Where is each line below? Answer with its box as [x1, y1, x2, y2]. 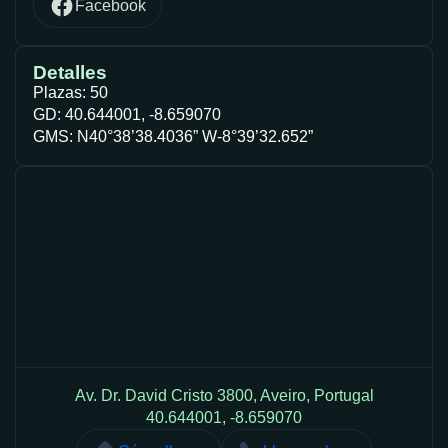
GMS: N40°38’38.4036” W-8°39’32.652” [33, 128, 313, 146]
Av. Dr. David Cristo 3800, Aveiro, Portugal [74, 387, 374, 405]
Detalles [33, 62, 107, 84]
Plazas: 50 [33, 84, 108, 102]
